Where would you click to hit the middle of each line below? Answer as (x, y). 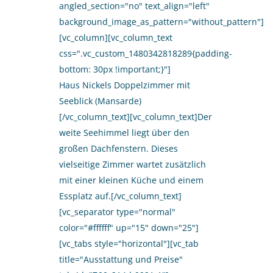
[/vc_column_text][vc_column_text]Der (136, 117)
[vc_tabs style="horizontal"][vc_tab (129, 243)
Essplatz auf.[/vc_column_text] (120, 196)
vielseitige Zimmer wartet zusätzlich (133, 164)
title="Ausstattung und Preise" (121, 259)
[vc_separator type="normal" (117, 212)
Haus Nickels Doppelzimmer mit (125, 85)
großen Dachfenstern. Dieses (119, 148)
